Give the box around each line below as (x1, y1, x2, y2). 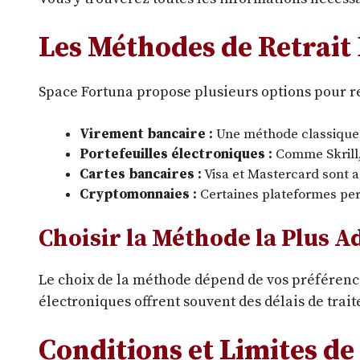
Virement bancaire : (80, 125, 213, 144)
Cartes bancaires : (80, 166, 202, 184)
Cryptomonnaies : (80, 186, 197, 204)
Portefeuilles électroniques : (80, 145, 272, 164)
